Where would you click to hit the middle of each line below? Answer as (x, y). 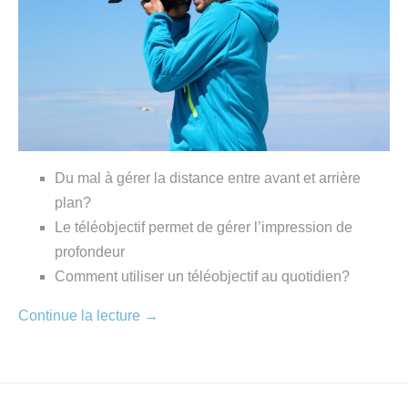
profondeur (90, 251)
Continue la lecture (81, 315)
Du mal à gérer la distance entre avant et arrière (208, 178)
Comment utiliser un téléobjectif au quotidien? (202, 276)
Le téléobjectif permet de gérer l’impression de (204, 227)
